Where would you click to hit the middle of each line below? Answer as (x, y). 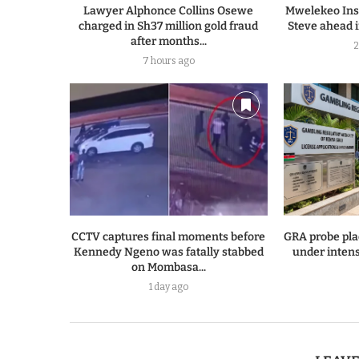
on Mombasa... (168, 267)
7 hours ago (168, 61)
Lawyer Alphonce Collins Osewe (169, 11)
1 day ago (168, 286)
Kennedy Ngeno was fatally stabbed (168, 252)
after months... (168, 42)
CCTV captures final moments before (169, 236)
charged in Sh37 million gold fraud (169, 26)
